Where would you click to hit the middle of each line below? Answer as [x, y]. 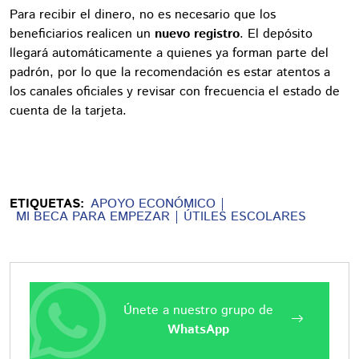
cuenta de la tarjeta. [68, 111]
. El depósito [276, 34]
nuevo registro [197, 34]
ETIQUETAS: [47, 204]
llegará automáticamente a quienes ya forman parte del [169, 53]
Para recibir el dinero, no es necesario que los [143, 14]
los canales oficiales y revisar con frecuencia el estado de [175, 91]
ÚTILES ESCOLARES [245, 216]
